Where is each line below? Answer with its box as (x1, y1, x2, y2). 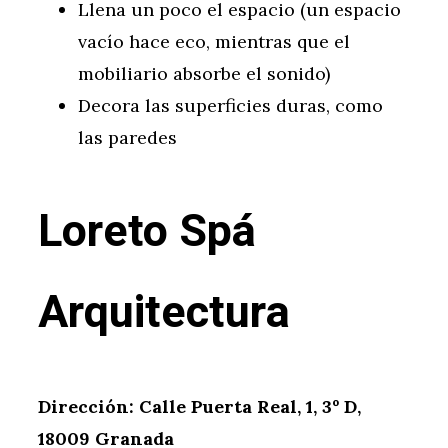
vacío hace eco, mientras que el (78, 30, 350, 54)
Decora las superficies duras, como (78, 94, 383, 118)
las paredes (78, 126, 177, 150)
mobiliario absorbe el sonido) (78, 62, 330, 86)
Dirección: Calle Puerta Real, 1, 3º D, (38, 395, 361, 419)
